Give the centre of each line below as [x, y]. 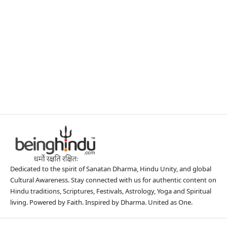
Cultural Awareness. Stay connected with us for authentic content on [113, 180]
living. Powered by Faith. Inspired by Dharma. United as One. [101, 202]
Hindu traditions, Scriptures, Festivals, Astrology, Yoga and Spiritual [111, 191]
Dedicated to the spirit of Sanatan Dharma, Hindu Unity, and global [111, 168]
